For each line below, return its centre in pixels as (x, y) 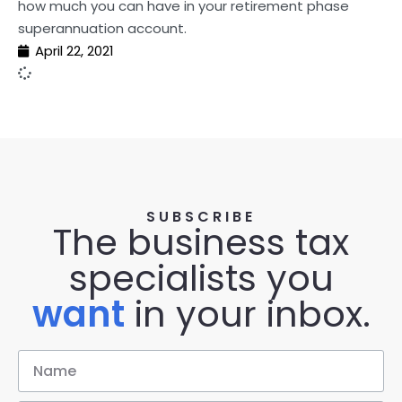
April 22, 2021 (74, 51)
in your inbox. (247, 314)
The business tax (201, 242)
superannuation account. (102, 28)
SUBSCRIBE (201, 217)
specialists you (201, 278)
